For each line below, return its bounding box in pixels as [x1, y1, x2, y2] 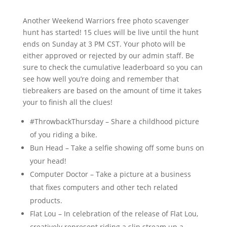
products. [29, 196, 62, 205]
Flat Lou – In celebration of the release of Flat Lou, [29, 209, 198, 218]
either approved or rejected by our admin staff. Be [22, 51, 194, 60]
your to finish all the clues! [22, 97, 112, 107]
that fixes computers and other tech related [29, 182, 178, 192]
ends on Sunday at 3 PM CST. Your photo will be [22, 39, 185, 49]
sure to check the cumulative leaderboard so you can [22, 62, 203, 72]
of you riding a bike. [29, 130, 97, 139]
